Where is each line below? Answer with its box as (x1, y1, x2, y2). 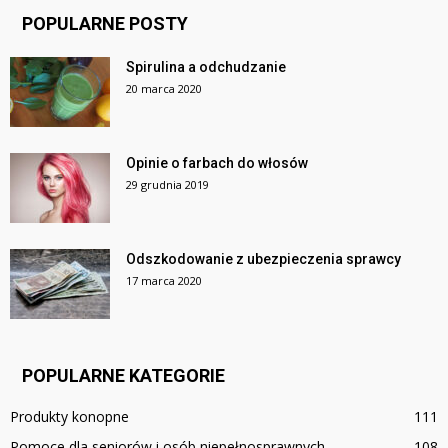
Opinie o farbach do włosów (126, 155, 308, 172)
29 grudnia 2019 (126, 177, 209, 193)
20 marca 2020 (126, 81, 202, 97)
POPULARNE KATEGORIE (22, 365, 225, 387)
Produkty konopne (10, 407, 129, 427)
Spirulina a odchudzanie (126, 59, 286, 76)
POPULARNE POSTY (22, 13, 188, 35)
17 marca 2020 (126, 273, 202, 289)
